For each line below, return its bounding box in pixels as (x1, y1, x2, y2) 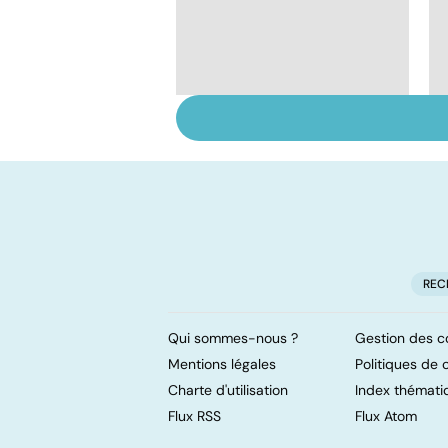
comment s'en (204, 136, 327, 161)
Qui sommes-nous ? (168, 328, 298, 347)
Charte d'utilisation (168, 380, 288, 399)
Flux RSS (168, 406, 221, 425)
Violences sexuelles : (204, 114, 384, 139)
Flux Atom (355, 406, 417, 425)
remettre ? (204, 158, 298, 183)
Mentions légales (168, 354, 276, 373)
